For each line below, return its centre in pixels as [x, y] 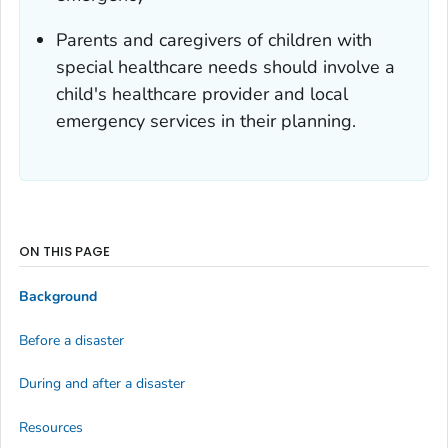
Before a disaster [71, 340]
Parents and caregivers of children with [214, 39]
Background [58, 297]
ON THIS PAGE [64, 251]
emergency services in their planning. [206, 120]
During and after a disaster [102, 384]
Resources [51, 427]
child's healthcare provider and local [202, 93]
